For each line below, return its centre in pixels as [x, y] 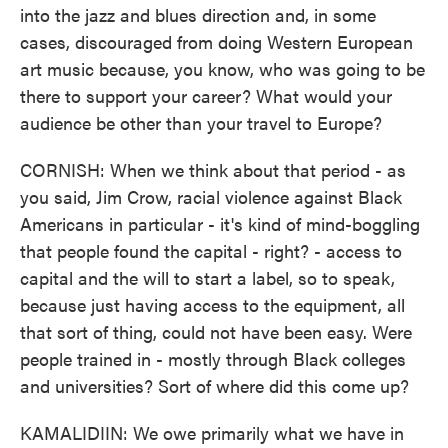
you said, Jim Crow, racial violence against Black [211, 196]
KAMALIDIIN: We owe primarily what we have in [212, 432]
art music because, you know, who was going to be [222, 68]
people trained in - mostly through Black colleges [213, 358]
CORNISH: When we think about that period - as [213, 169]
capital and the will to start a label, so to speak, [207, 277]
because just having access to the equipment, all [212, 304]
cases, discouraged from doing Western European [216, 41]
